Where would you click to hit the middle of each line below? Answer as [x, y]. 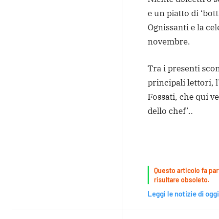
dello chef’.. [170, 111]
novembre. [169, 42]
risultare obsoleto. [182, 180]
